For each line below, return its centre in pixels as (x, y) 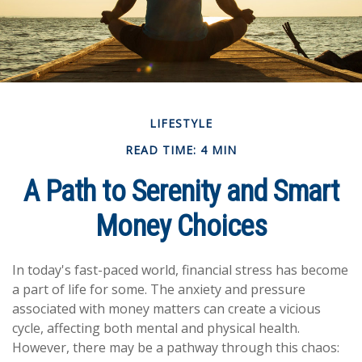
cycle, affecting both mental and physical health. (156, 328)
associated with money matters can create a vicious (166, 309)
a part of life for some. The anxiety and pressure (159, 289)
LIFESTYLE (181, 123)
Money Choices (181, 226)
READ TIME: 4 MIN (181, 150)
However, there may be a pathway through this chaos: (176, 347)
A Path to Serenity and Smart (181, 192)
